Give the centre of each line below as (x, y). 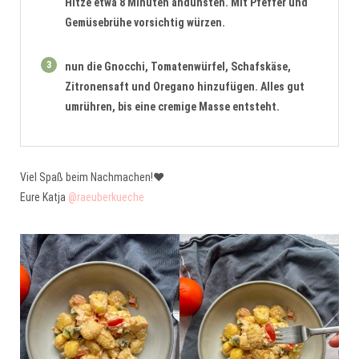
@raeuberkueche (106, 197)
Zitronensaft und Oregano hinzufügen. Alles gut (185, 86)
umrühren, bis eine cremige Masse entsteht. (172, 106)
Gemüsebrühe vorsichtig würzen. (145, 22)
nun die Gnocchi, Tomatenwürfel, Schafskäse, (178, 66)
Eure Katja (44, 197)
